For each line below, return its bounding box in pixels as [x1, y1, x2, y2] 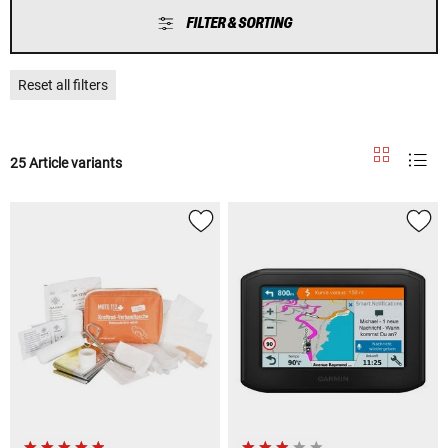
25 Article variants [10, 154, 122, 171]
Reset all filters [18, 76, 108, 93]
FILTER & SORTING [185, 14, 292, 32]
